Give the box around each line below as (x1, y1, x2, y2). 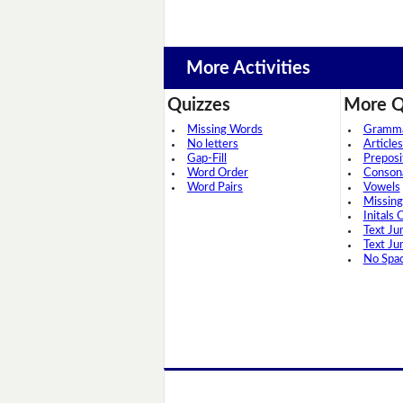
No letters (187, 139, 238, 151)
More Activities (185, 58, 310, 77)
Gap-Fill (187, 153, 227, 166)
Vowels (363, 182, 400, 194)
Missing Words (187, 124, 263, 137)
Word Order (187, 167, 248, 180)
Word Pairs (187, 182, 243, 194)
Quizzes (167, 96, 230, 115)
